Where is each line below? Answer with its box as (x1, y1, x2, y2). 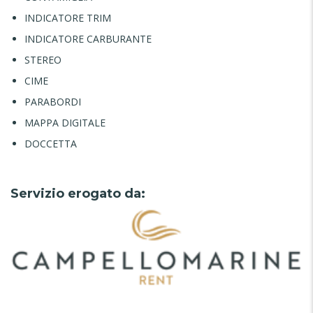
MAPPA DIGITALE (24, 115, 105, 129)
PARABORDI (24, 94, 81, 108)
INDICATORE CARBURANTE (24, 31, 152, 45)
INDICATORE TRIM (24, 10, 111, 24)
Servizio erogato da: (10, 185, 145, 201)
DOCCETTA (24, 136, 77, 150)
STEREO (24, 52, 61, 66)
